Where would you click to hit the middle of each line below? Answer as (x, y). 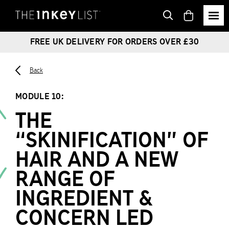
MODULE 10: (39, 96)
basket (210, 28)
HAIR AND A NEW (97, 159)
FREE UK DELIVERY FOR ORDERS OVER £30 (114, 41)
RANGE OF (65, 179)
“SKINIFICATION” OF (112, 140)
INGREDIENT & (84, 198)
